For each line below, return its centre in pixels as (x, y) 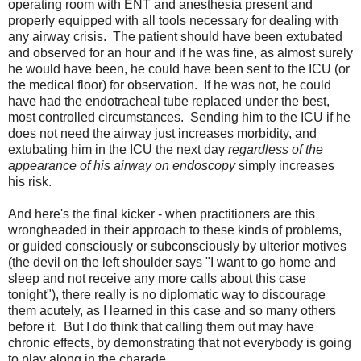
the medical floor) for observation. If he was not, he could (170, 85)
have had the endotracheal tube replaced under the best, (169, 101)
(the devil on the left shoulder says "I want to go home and (172, 262)
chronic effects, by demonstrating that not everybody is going (180, 342)
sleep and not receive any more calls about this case (157, 278)
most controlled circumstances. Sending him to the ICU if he (179, 117)
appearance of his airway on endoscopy (122, 165)
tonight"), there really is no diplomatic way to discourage (167, 294)
